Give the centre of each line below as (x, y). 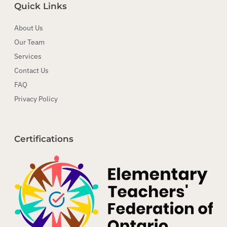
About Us (29, 28)
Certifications (44, 139)
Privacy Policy (36, 99)
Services (28, 56)
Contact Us (31, 71)
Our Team (29, 42)
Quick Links (41, 6)
